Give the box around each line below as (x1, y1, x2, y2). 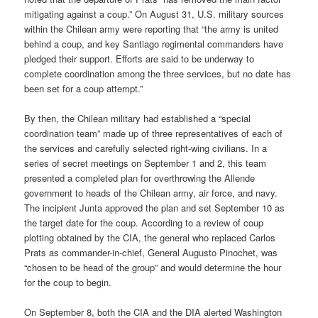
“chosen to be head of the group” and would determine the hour (24, 261, 282, 275)
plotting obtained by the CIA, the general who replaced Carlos (24, 231, 276, 245)
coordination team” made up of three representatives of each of (24, 126, 283, 141)
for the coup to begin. (24, 275, 112, 290)
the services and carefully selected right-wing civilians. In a (24, 141, 268, 155)
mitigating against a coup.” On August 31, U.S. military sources (24, 7, 285, 21)
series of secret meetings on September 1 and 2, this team (24, 156, 267, 170)
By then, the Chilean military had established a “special (24, 111, 251, 126)
